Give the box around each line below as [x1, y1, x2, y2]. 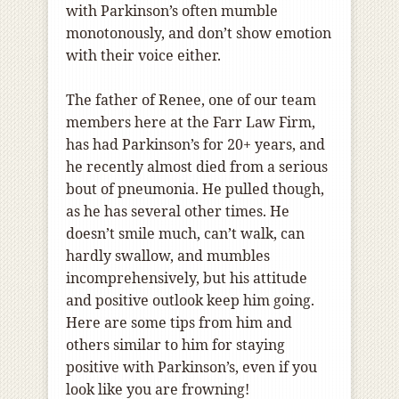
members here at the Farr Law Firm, [66, 112, 315, 133]
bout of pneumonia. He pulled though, [66, 179, 324, 199]
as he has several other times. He [66, 201, 289, 222]
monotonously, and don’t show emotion [66, 23, 331, 44]
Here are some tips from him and [66, 313, 292, 333]
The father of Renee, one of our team [66, 90, 316, 110]
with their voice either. [66, 45, 221, 66]
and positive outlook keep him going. [66, 290, 314, 311]
